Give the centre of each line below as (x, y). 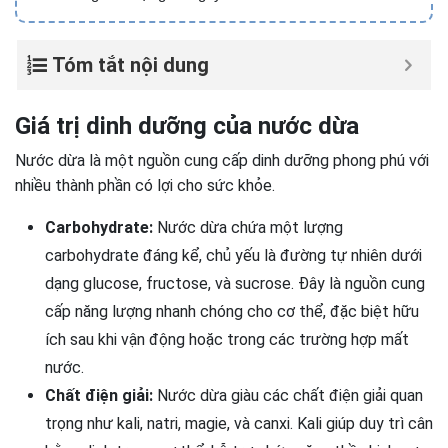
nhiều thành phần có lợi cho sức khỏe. (145, 185)
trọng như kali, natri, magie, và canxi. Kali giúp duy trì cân (239, 423)
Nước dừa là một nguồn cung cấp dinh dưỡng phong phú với (222, 160)
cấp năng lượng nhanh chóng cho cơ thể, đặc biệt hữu (232, 311)
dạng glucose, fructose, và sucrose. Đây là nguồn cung (235, 283)
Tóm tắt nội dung (130, 65)
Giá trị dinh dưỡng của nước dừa (187, 126)
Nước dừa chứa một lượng (250, 227)
